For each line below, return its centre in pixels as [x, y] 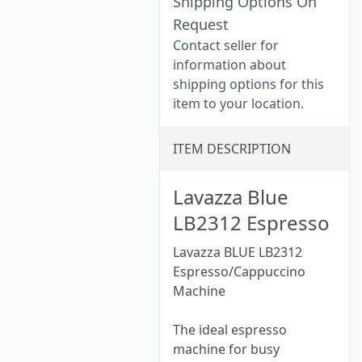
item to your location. [238, 103]
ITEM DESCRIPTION [232, 149]
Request [201, 24]
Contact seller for [226, 45]
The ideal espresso [230, 330]
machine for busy [226, 349]
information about [229, 65]
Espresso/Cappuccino [239, 271]
